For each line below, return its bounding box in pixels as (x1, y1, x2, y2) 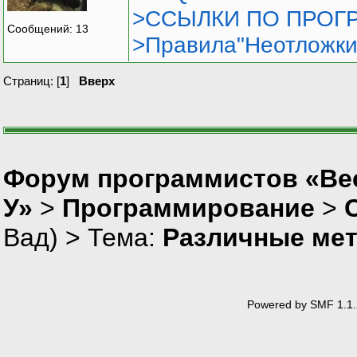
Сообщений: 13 (7, 22, 88, 36)
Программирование (62, 193, 315, 222)
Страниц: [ (3, 73, 60, 88)
